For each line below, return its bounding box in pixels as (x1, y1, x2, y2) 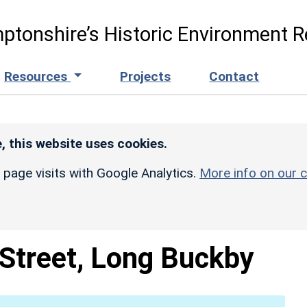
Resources (4, 68, 71, 84)
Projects (120, 68, 171, 84)
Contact (209, 68, 260, 84)
